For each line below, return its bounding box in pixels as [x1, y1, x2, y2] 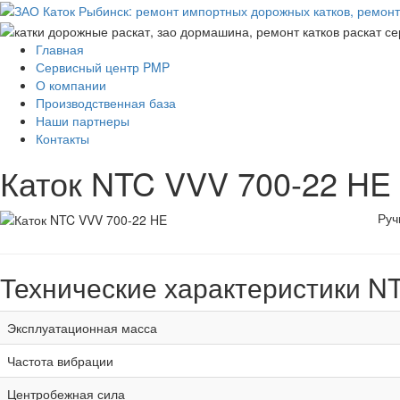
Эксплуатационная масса [7, 318, 157, 337]
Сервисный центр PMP [36, 57, 170, 76]
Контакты [36, 129, 89, 147]
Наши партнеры [36, 111, 129, 129]
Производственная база [36, 93, 176, 112]
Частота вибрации [7, 351, 113, 370]
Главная [36, 39, 84, 58]
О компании [36, 75, 106, 94]
